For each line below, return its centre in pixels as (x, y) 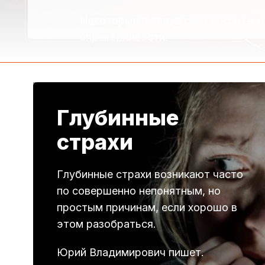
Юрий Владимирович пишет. (130, 252)
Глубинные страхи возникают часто (150, 174)
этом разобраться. (106, 224)
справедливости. (124, 37)
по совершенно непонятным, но (139, 190)
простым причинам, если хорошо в (147, 207)
